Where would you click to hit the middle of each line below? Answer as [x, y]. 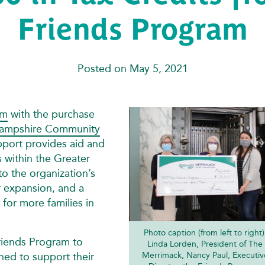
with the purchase [51, 114]
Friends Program [132, 29]
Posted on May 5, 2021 [132, 68]
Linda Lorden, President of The [205, 244]
